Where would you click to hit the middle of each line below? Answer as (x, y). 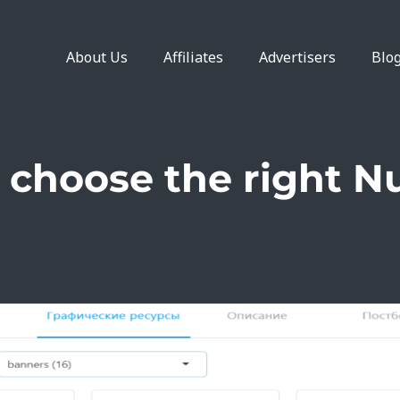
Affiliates (194, 57)
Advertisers (298, 57)
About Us (97, 57)
